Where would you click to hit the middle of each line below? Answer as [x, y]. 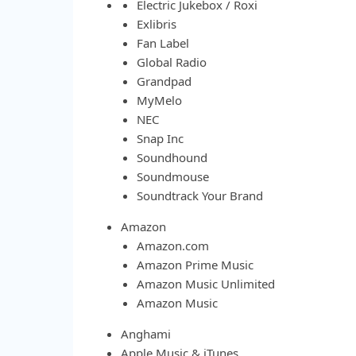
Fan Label [163, 43]
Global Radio [172, 62]
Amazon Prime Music [195, 265]
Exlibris [157, 24]
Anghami [146, 334]
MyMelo [159, 100]
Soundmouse [173, 176]
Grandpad [164, 81]
